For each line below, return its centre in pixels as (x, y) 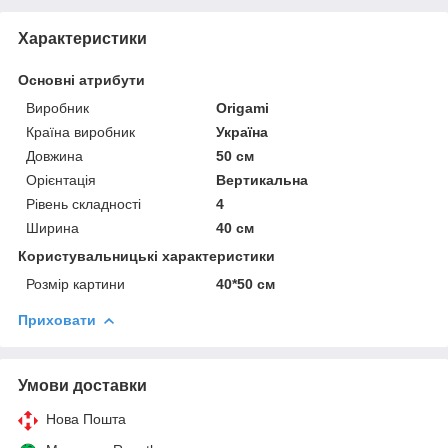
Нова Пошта (86, 418)
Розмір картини (75, 283)
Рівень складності (83, 203)
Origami (243, 107)
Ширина (52, 227)
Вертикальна (262, 179)
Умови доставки (82, 385)
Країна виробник (80, 131)
